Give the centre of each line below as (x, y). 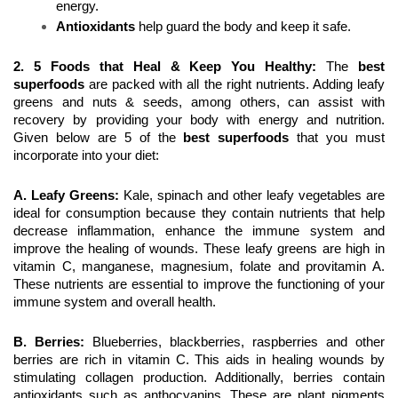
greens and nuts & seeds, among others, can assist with (199, 103)
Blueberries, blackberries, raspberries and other (239, 342)
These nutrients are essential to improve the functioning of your (199, 285)
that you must (337, 138)
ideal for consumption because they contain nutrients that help (199, 214)
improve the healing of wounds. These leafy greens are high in (199, 249)
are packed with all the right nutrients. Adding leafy (235, 85)
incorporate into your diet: (86, 156)
